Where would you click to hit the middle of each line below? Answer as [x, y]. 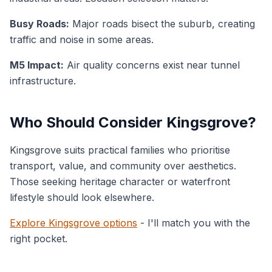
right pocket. [39, 239]
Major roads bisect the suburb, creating [162, 24]
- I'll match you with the [194, 223]
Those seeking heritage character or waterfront [120, 182]
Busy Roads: [39, 24]
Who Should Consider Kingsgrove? [133, 122]
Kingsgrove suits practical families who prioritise [120, 150]
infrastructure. [43, 81]
